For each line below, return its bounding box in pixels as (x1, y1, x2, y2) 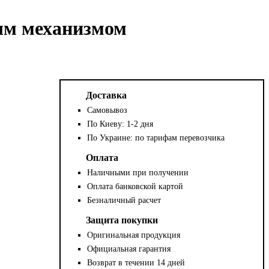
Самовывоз (87, 105, 128, 115)
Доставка (86, 89, 127, 100)
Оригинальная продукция (87, 230, 181, 240)
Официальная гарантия (87, 244, 171, 253)
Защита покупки (86, 214, 159, 225)
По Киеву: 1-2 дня (87, 119, 154, 128)
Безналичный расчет (87, 195, 162, 205)
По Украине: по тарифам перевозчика (87, 133, 225, 142)
